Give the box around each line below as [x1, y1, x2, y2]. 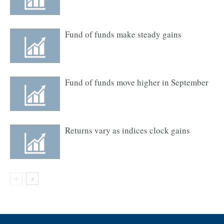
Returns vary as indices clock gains [65, 124, 190, 136]
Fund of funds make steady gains [65, 28, 181, 40]
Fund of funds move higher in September [65, 76, 208, 88]
